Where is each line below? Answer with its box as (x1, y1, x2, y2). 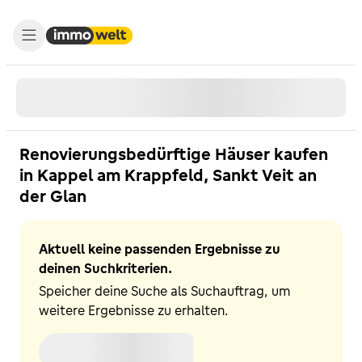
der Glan (19, 186, 86, 206)
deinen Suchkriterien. (39, 260, 172, 276)
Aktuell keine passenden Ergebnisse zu (39, 241, 280, 257)
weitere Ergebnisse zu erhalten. (39, 302, 229, 318)
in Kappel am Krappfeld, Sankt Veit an (19, 165, 317, 185)
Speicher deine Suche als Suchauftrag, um (39, 283, 290, 299)
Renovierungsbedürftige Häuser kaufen (19, 144, 328, 164)
